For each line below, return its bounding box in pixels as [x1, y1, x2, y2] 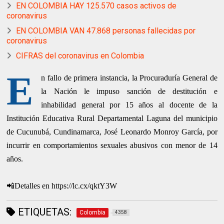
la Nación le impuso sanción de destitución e [41, 87, 217, 96]
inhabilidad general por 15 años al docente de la [41, 100, 217, 109]
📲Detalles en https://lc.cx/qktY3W [6, 181, 117, 190]
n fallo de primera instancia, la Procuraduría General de [41, 73, 217, 82]
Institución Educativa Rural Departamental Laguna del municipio [6, 114, 217, 123]
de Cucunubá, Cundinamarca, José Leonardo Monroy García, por [6, 127, 217, 136]
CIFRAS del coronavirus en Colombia [16, 51, 144, 61]
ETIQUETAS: [15, 206, 72, 218]
